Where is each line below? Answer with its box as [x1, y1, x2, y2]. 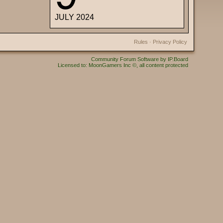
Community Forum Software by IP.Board [91, 56, 188, 62]
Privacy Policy [153, 39, 187, 45]
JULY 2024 [55, 13, 94, 21]
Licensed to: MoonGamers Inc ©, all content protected [58, 62, 188, 68]
